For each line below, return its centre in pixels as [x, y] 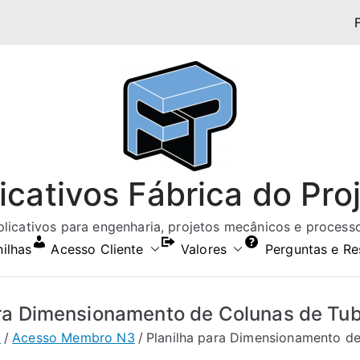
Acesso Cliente [97, 249]
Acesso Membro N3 [74, 337]
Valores [204, 249]
